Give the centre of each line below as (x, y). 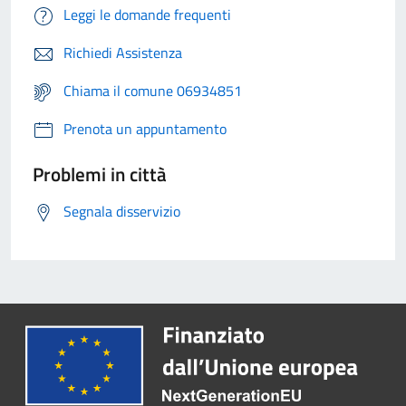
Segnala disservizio (122, 212)
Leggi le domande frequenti (147, 15)
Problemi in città (100, 174)
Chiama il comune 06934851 (153, 91)
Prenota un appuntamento (145, 129)
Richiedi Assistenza (123, 53)
